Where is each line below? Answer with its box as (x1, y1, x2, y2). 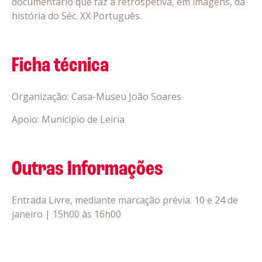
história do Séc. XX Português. (12, 9, 142, 22)
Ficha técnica (12, 56, 109, 77)
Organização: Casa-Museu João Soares (12, 90, 181, 103)
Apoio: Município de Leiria (12, 113, 125, 126)
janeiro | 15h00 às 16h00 (12, 208, 121, 220)
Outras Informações (12, 159, 163, 180)
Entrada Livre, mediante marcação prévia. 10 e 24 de (12, 194, 238, 206)
